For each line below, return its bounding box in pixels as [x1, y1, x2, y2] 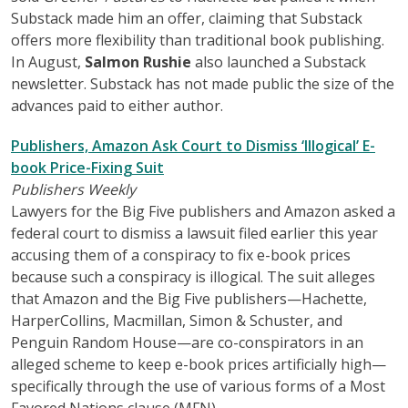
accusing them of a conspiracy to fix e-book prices [11, 244, 351, 265]
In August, [11, 51, 85, 72]
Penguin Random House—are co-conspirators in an [11, 331, 363, 352]
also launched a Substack [191, 51, 366, 72]
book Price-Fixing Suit [11, 157, 164, 178]
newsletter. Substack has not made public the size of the [11, 73, 394, 94]
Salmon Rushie [85, 51, 191, 72]
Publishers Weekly [11, 178, 136, 199]
